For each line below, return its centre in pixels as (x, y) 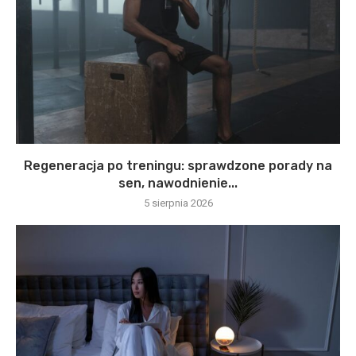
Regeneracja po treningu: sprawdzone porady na (178, 165)
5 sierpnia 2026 (178, 203)
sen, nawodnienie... (178, 183)
